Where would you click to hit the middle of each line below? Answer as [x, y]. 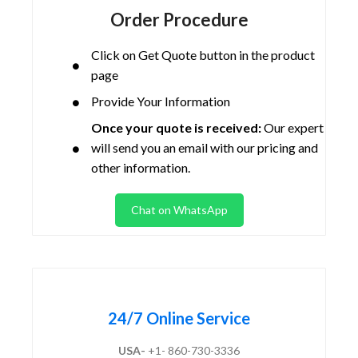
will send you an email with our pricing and [204, 148]
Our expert [292, 128]
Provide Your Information [160, 101]
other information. [140, 168]
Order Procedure [179, 20]
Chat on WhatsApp [179, 210]
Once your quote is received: [176, 128]
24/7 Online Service [179, 318]
